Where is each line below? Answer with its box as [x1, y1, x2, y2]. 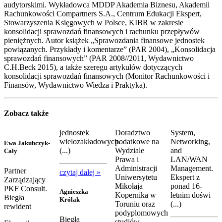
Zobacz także [4, 109, 49, 118]
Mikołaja [115, 182, 143, 191]
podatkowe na [115, 137, 159, 146]
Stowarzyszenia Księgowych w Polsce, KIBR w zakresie [4, 18, 183, 27]
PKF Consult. [4, 184, 47, 193]
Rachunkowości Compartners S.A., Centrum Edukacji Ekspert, [4, 9, 202, 18]
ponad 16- [170, 182, 202, 191]
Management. [170, 164, 213, 173]
